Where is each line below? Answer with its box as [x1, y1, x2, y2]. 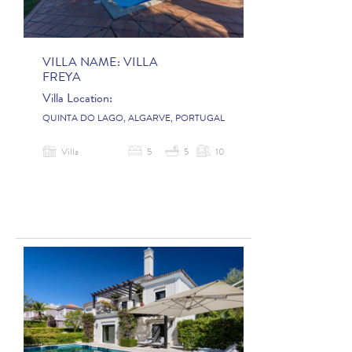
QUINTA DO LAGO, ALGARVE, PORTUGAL [42, 114, 225, 124]
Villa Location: [42, 93, 112, 106]
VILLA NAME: [42, 57, 123, 70]
